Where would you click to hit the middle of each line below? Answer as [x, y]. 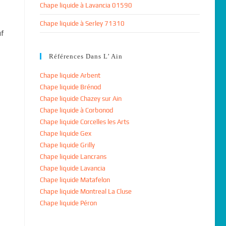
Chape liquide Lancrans [73, 157]
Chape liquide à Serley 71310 [82, 23]
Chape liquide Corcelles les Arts [84, 122]
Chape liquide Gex [65, 133]
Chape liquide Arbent [70, 75]
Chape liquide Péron [68, 203]
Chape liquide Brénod [70, 87]
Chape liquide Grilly [67, 145]
